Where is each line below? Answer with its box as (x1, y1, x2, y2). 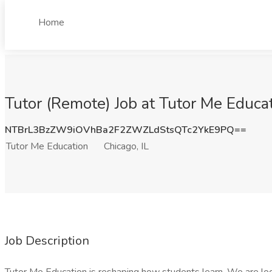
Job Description (5, 233, 89, 249)
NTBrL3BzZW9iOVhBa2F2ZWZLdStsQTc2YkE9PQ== (5, 123, 246, 137)
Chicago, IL (104, 140, 149, 153)
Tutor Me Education (6, 140, 88, 153)
